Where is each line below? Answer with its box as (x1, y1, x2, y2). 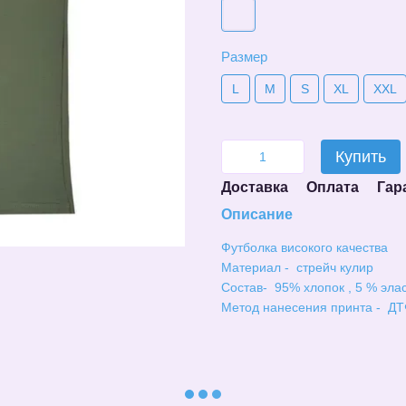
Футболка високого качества (221, 240, 388, 255)
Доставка (221, 179, 288, 195)
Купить (335, 148, 386, 166)
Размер (221, 49, 267, 64)
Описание (221, 207, 293, 222)
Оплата (306, 179, 359, 195)
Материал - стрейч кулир (221, 260, 373, 275)
